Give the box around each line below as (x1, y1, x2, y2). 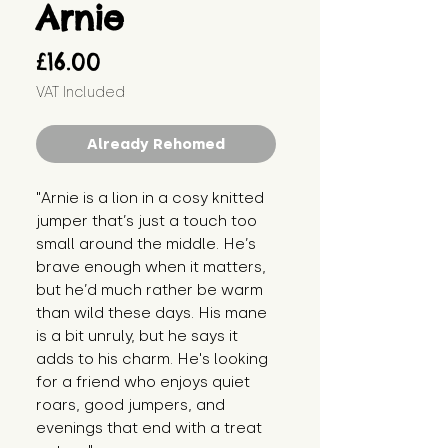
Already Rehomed (87, 135, 225, 154)
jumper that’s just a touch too (36, 212, 257, 231)
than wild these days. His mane (36, 304, 267, 323)
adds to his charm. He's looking (36, 350, 268, 369)
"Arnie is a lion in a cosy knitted (36, 189, 264, 208)
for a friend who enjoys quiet (36, 373, 250, 392)
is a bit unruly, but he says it (36, 327, 238, 346)
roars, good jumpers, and (36, 396, 225, 415)
